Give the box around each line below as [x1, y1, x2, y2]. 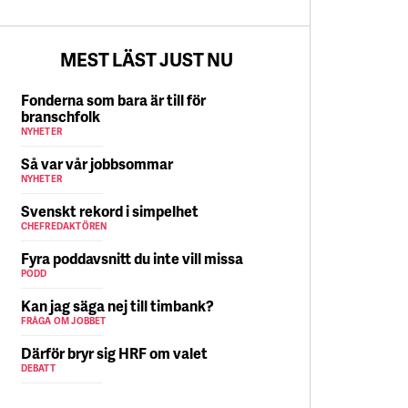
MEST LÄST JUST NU [60, 46, 234, 72]
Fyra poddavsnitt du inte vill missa [20, 248, 243, 269]
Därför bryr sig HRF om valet [20, 342, 208, 363]
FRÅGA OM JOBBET [20, 314, 107, 327]
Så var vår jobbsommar [20, 153, 173, 174]
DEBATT [20, 362, 56, 374]
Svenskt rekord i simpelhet [20, 200, 199, 221]
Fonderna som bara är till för [20, 89, 206, 110]
